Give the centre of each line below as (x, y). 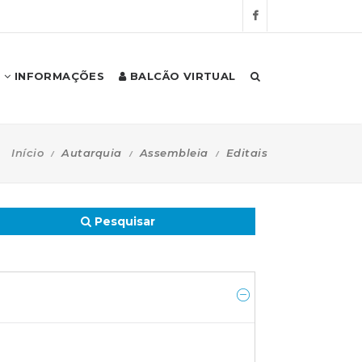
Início (27, 153)
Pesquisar (123, 221)
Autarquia (92, 153)
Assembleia (174, 153)
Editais (246, 153)
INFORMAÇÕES (58, 76)
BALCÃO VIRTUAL (181, 76)
